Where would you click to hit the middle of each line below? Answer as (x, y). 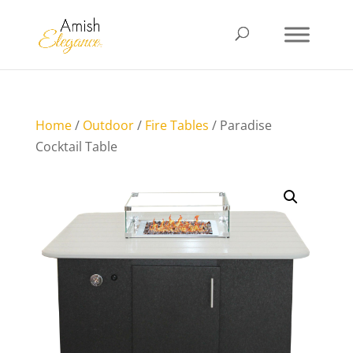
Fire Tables (176, 125)
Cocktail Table (76, 147)
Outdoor (108, 125)
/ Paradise (240, 125)
